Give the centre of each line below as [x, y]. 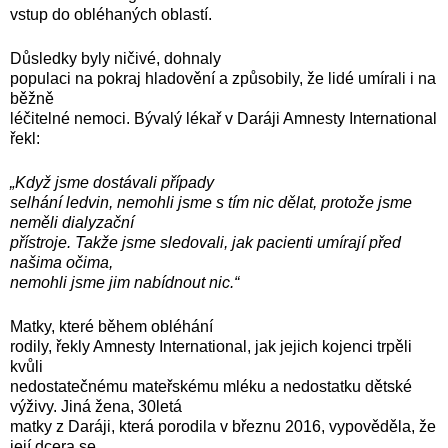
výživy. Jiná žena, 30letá [96, 406]
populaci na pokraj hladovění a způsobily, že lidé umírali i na [223, 78]
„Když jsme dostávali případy [112, 182]
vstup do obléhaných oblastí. [143, 14]
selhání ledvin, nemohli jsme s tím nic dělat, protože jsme [211, 202]
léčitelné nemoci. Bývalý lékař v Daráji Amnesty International [223, 118]
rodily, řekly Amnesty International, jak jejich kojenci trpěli [211, 346]
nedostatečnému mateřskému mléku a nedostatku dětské [211, 386]
